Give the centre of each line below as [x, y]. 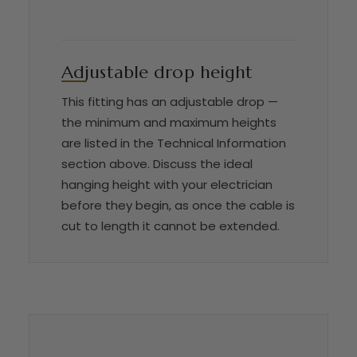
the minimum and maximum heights [169, 123]
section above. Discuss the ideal [157, 164]
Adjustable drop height [157, 73]
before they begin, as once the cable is [178, 206]
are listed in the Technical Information [174, 143]
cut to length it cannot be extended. [171, 226]
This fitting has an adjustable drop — [170, 102]
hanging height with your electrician [167, 185]
